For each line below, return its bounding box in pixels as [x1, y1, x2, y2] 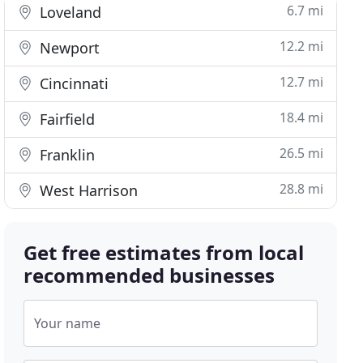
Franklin [36, 145, 96, 164]
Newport [36, 38, 100, 58]
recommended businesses [23, 262, 275, 288]
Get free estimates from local [23, 239, 305, 266]
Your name [34, 314, 101, 332]
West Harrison [36, 181, 139, 200]
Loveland [36, 2, 102, 22]
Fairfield [36, 109, 96, 129]
